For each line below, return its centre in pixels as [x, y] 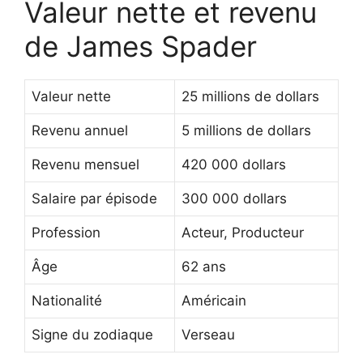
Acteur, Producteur [243, 232]
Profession [66, 232]
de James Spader [141, 46]
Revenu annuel [80, 130]
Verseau [208, 334]
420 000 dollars [234, 164]
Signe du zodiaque [92, 334]
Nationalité [67, 300]
